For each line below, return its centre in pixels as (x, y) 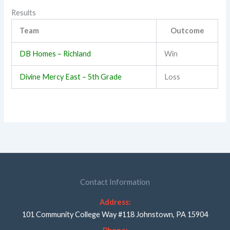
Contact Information (115, 182)
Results (24, 12)
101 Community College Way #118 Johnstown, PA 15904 (115, 214)
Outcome (187, 30)
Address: (115, 202)
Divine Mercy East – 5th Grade (71, 76)
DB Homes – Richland (55, 53)
